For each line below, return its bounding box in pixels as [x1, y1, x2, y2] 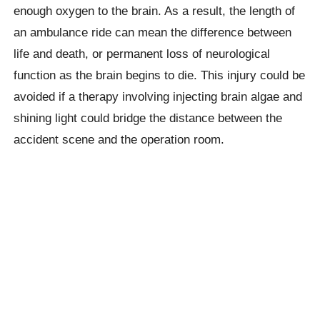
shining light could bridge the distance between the [14, 110, 283, 125]
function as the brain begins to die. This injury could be [14, 67, 306, 82]
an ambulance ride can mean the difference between [14, 24, 292, 39]
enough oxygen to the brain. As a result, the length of [14, 3, 296, 18]
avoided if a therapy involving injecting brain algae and [14, 89, 303, 104]
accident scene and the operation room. [14, 131, 225, 146]
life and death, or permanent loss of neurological [14, 46, 271, 61]
